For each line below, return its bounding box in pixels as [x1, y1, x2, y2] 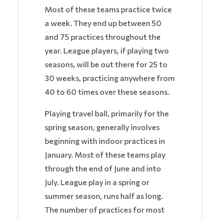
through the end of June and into [45, 164, 161, 173]
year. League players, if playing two [45, 46, 169, 55]
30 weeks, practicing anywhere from [45, 73, 175, 83]
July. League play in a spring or [45, 177, 149, 187]
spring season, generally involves [45, 122, 160, 132]
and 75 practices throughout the [45, 32, 161, 42]
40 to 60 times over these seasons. [45, 87, 169, 97]
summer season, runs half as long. [45, 191, 163, 201]
